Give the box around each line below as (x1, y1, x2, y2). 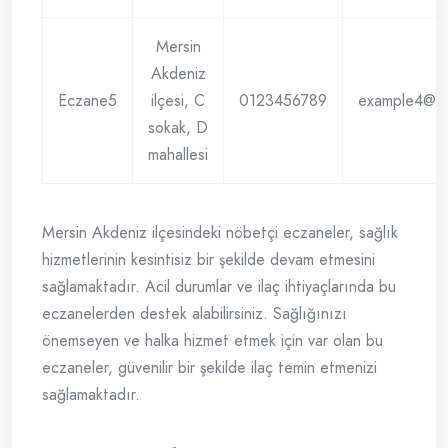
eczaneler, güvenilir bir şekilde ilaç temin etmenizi (42, 356, 377, 380)
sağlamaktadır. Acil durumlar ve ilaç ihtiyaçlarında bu (42, 275, 396, 299)
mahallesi (148, 143, 208, 167)
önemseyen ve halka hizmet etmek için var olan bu (42, 329, 383, 353)
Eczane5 (58, 89, 117, 113)
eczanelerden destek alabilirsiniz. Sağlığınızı (42, 302, 347, 326)
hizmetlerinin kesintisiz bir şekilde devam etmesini (42, 248, 375, 272)
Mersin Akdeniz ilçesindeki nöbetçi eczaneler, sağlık (42, 221, 398, 245)
